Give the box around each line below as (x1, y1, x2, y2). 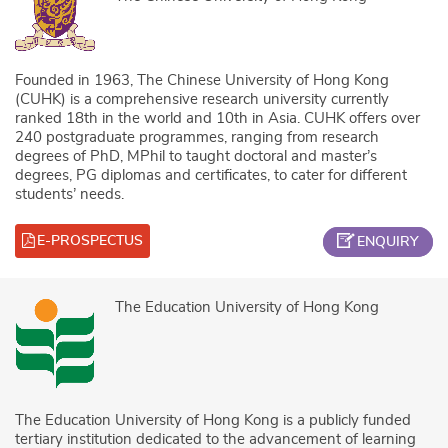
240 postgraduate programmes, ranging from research (15, 129, 379, 145)
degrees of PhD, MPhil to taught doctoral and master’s (15, 148, 377, 164)
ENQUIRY (357, 234, 419, 249)
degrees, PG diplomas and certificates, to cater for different (15, 167, 407, 183)
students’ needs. (15, 186, 124, 202)
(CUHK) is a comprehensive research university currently (15, 91, 389, 107)
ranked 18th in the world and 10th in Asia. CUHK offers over (15, 110, 420, 126)
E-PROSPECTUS (37, 233, 143, 248)
